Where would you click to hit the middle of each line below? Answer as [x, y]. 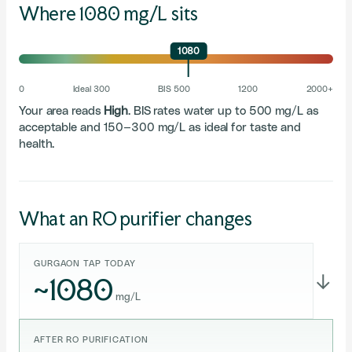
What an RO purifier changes [136, 219]
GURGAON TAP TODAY [85, 264]
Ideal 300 [91, 89]
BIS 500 [174, 89]
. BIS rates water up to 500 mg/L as [224, 111]
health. [37, 144]
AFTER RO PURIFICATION [91, 340]
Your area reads [62, 111]
